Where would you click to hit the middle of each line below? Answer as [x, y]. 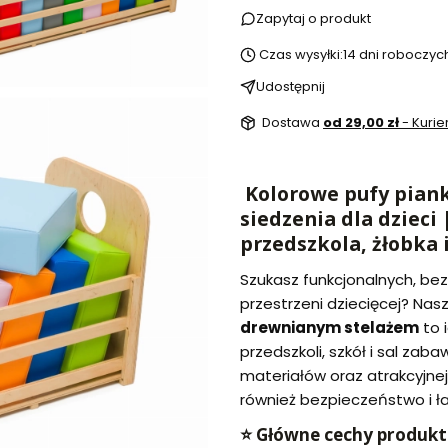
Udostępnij [290, 87]
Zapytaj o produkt [313, 19]
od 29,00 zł [362, 123]
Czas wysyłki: [301, 55]
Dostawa [292, 123]
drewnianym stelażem [329, 328]
